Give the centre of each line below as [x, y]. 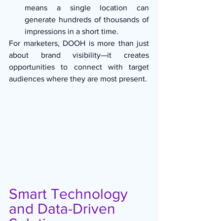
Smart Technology [70, 194]
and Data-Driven [64, 208]
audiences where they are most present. [78, 78]
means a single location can [87, 7]
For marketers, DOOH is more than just [79, 43]
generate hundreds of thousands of [87, 19]
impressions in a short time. [72, 31]
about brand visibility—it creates [79, 55]
